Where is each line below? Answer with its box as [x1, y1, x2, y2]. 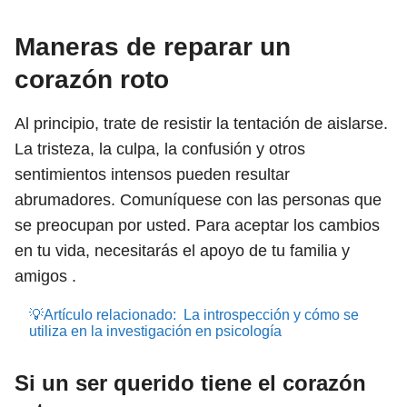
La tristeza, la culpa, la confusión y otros [15, 140, 305, 158]
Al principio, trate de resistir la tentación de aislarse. [15, 114, 388, 133]
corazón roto [15, 65, 169, 94]
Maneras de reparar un [15, 33, 291, 61]
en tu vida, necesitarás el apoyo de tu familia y [15, 242, 350, 260]
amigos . [15, 267, 81, 285]
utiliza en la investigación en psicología [29, 323, 282, 339]
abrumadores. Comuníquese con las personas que [15, 191, 382, 209]
